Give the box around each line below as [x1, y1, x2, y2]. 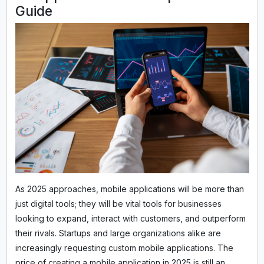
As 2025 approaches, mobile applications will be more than [15, 183, 244, 194]
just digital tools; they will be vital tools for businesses [15, 198, 222, 209]
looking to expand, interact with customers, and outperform [15, 213, 246, 223]
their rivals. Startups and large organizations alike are [15, 227, 221, 238]
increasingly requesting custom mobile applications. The [15, 242, 233, 253]
